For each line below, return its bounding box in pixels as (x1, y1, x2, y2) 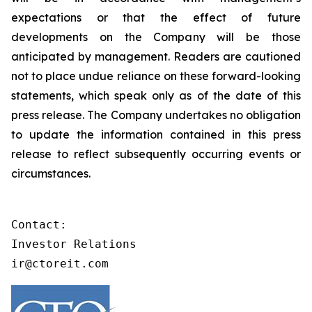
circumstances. (11, 166, 91, 180)
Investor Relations (11, 237, 136, 251)
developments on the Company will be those (11, 30, 301, 44)
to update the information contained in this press (11, 127, 301, 141)
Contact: (11, 218, 67, 231)
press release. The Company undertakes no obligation (11, 108, 301, 122)
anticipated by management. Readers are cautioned (11, 49, 301, 63)
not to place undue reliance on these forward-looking (11, 69, 301, 83)
